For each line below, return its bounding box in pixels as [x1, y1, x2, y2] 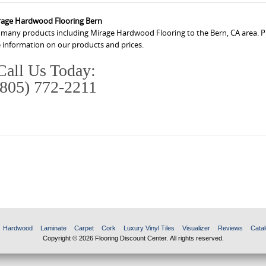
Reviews [217, 224, 243, 232]
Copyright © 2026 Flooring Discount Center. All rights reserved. [42, 235, 224, 242]
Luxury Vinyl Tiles [123, 224, 175, 232]
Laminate [40, 224, 66, 232]
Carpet [74, 224, 94, 232]
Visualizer [182, 224, 210, 232]
